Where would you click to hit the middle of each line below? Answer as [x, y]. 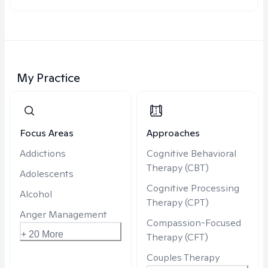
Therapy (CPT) [178, 202]
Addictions [43, 153]
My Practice [48, 78]
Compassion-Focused [194, 223]
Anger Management [63, 214]
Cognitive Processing [193, 188]
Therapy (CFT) [177, 237]
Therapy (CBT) [178, 168]
